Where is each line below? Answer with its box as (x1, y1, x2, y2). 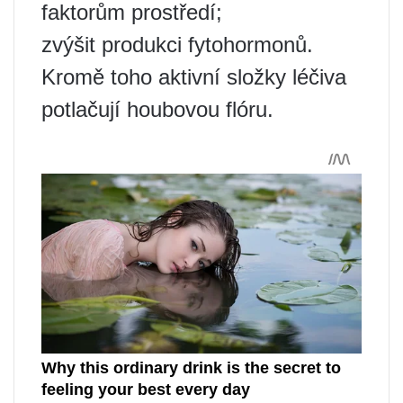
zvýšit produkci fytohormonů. (41, 32, 313, 58)
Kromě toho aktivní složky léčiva (41, 65, 346, 90)
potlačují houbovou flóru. (41, 97, 273, 122)
